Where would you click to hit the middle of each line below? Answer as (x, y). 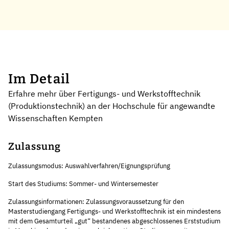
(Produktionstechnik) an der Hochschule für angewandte (112, 106)
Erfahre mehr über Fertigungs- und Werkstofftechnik (104, 93)
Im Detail (39, 79)
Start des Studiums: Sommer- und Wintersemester (83, 184)
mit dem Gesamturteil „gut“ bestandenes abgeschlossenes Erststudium (114, 221)
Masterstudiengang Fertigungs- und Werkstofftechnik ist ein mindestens (114, 211)
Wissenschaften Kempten (55, 118)
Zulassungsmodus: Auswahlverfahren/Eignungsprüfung (89, 166)
